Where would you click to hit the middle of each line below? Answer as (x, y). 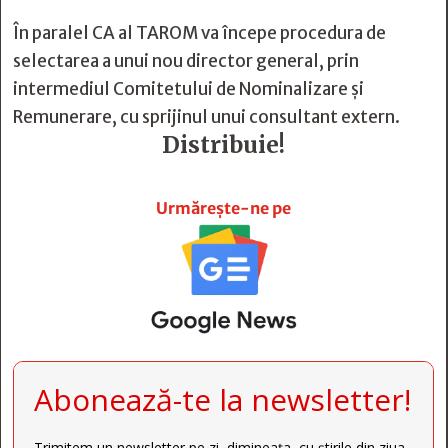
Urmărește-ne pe (223, 208)
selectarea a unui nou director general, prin (186, 61)
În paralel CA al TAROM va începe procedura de (199, 33)
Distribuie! (223, 144)
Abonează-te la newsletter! (222, 400)
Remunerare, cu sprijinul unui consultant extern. (206, 117)
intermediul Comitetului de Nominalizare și (188, 89)
